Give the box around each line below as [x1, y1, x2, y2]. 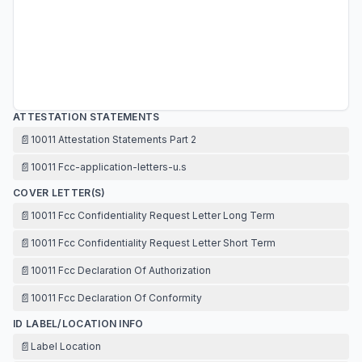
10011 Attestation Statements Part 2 [31, 133, 196, 145]
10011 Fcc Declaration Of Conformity [31, 292, 202, 304]
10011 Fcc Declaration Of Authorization [31, 264, 211, 276]
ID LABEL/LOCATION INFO [13, 318, 144, 330]
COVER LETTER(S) [13, 187, 106, 199]
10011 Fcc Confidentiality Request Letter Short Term [31, 237, 276, 249]
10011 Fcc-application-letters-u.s [31, 161, 187, 173]
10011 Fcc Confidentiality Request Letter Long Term [31, 209, 275, 221]
